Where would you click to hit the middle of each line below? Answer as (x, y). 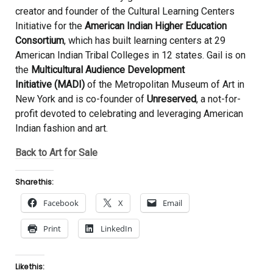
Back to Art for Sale (56, 153)
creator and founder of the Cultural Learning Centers (125, 11)
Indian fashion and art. (62, 128)
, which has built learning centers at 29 (145, 41)
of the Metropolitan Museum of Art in (165, 84)
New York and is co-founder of (81, 99)
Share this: (34, 182)
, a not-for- (218, 99)
